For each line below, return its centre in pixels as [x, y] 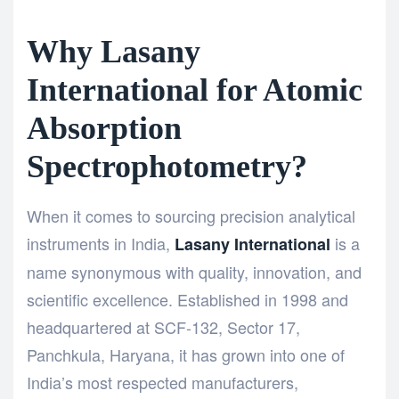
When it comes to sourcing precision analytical [191, 215]
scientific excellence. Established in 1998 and [187, 299]
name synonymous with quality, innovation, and [194, 271]
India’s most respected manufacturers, [163, 382]
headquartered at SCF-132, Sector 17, [163, 326]
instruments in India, [101, 243]
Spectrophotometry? [167, 166]
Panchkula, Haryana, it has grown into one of [186, 354]
